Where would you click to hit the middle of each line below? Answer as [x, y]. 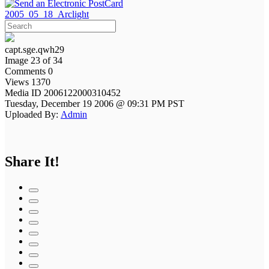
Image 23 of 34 [34, 60]
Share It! [32, 161]
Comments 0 [29, 71]
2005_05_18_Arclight [47, 14]
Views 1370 [28, 82]
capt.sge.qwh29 [35, 49]
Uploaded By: [32, 114]
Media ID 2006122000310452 [64, 92]
